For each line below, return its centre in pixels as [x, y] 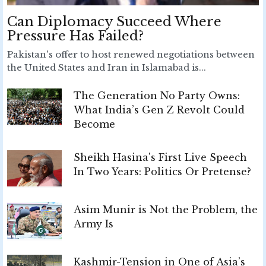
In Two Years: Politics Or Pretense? [162, 171]
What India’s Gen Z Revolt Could [159, 110]
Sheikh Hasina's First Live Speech [160, 157]
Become [94, 124]
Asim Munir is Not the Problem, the [166, 209]
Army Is [94, 224]
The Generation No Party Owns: [157, 95]
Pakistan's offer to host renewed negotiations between [131, 54]
